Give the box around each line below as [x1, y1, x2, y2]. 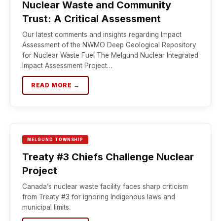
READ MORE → [31, 81, 80, 89]
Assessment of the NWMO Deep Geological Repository [22, 41, 196, 49]
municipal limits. [22, 203, 71, 211]
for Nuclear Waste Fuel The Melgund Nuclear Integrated [22, 51, 198, 59]
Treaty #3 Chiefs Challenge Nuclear [22, 151, 194, 163]
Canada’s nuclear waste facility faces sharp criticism [22, 183, 188, 190]
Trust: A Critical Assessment [22, 13, 161, 25]
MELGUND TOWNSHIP [27, 137, 84, 142]
